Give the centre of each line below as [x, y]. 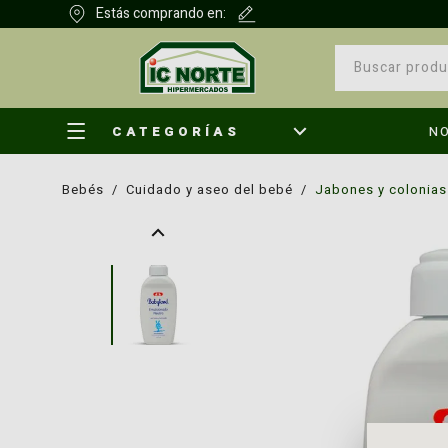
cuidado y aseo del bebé [214, 189]
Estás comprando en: [161, 13]
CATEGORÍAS [176, 131]
